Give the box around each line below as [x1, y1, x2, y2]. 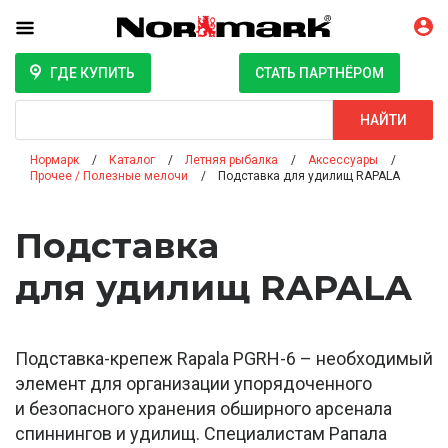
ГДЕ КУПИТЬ [49, 65, 135, 82]
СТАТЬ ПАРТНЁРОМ [255, 65, 384, 82]
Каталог [109, 153, 155, 168]
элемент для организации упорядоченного [15, 373, 372, 395]
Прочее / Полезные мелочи [30, 169, 188, 184]
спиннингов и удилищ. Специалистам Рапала [15, 423, 387, 445]
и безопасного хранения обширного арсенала [15, 398, 392, 420]
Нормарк [30, 153, 79, 168]
